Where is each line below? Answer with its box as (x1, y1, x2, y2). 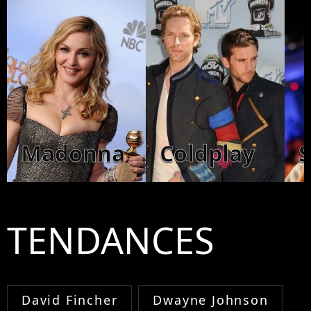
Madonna (21, 138, 125, 169)
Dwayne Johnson (153, 292, 269, 309)
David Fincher (22, 292, 118, 309)
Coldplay (160, 138, 255, 169)
